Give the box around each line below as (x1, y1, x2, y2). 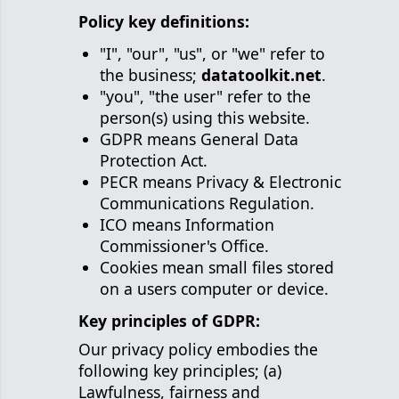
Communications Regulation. (100, 192, 314, 214)
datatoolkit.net (201, 64, 322, 85)
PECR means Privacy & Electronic (100, 171, 341, 192)
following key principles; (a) (78, 360, 281, 381)
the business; (100, 64, 201, 85)
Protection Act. (100, 150, 208, 171)
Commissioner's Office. (100, 235, 269, 256)
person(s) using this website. (100, 107, 310, 128)
